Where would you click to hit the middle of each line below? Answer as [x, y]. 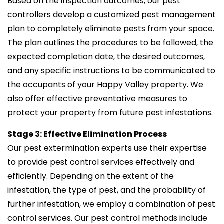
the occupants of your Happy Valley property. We [105, 84]
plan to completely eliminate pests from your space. [111, 28]
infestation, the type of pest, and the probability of [107, 190]
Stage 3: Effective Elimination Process [87, 134]
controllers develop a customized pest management [112, 14]
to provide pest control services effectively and [101, 162]
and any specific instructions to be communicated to [111, 70]
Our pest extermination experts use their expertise [107, 148]
